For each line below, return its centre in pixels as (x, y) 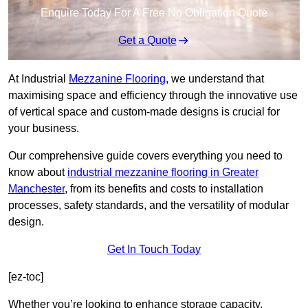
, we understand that (215, 79)
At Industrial (38, 79)
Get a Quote (147, 41)
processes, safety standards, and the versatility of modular (148, 206)
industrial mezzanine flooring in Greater (163, 173)
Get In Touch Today (154, 250)
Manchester (36, 189)
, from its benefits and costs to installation (164, 189)
